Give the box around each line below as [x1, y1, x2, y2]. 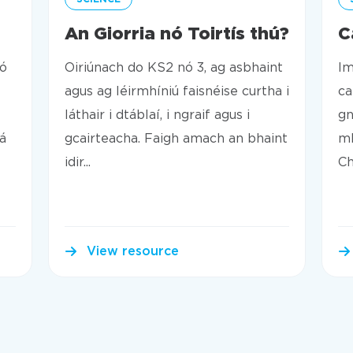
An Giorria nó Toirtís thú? [65, 23, 289, 43]
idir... [65, 156, 91, 169]
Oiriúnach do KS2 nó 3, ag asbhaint [65, 61, 283, 74]
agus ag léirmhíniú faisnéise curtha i [65, 85, 289, 98]
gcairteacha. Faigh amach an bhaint [65, 132, 288, 145]
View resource [87, 245, 179, 258]
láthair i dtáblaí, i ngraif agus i [65, 109, 250, 121]
